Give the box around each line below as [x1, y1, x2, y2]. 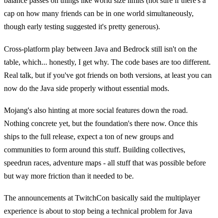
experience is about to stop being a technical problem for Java [4, 207, 192, 216]
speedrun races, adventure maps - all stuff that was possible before [4, 159, 206, 167]
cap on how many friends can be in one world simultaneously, [4, 9, 194, 18]
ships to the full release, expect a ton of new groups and [4, 132, 174, 141]
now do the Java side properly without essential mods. [4, 84, 169, 92]
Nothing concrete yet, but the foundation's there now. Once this [4, 119, 198, 128]
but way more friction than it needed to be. [4, 172, 134, 181]
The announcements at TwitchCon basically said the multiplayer [4, 194, 200, 202]
